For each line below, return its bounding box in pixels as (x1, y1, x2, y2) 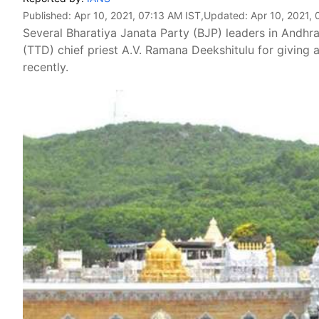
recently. (23, 60, 68, 74)
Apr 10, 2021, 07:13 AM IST (74, 9, 201, 21)
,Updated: (201, 9, 251, 21)
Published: (23, 9, 74, 21)
